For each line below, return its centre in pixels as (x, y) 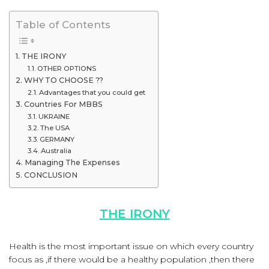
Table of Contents (63, 25)
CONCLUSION (50, 175)
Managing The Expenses (72, 163)
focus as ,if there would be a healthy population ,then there (132, 259)
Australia (56, 151)
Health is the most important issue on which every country (131, 246)
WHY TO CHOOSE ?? (63, 80)
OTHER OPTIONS (67, 69)
